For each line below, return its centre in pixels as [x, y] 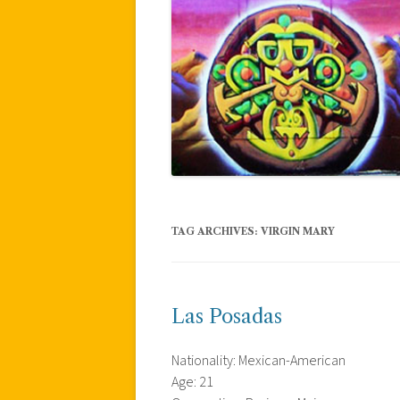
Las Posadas [227, 316]
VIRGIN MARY [298, 231]
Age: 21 [192, 382]
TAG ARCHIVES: [216, 231]
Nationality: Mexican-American [258, 360]
